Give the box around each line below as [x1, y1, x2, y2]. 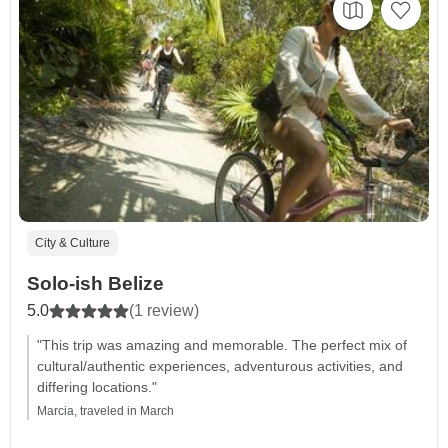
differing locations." [37, 378, 157, 395]
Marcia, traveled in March [37, 403, 174, 418]
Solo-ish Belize [27, 272, 164, 294]
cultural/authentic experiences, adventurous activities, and [37, 357, 403, 374]
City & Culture [35, 235, 110, 250]
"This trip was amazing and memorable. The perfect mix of [37, 336, 407, 353]
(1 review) [129, 301, 199, 319]
